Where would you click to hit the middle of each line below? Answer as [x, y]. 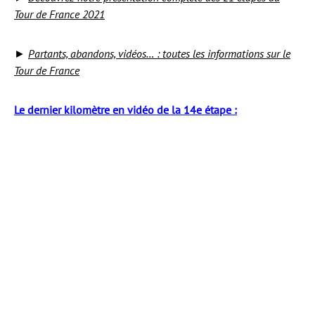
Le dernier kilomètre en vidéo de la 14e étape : [126, 110]
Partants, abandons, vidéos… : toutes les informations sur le [159, 53]
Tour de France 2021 [59, 14]
